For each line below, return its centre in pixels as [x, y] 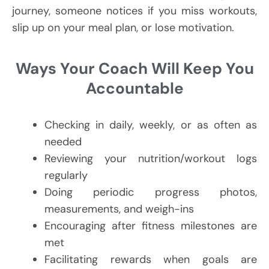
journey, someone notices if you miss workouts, [134, 11]
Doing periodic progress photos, [151, 192]
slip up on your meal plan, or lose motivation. [123, 27]
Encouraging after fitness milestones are [151, 225]
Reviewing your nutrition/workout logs [151, 158]
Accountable [134, 88]
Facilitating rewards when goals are [151, 259]
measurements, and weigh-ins [119, 209]
